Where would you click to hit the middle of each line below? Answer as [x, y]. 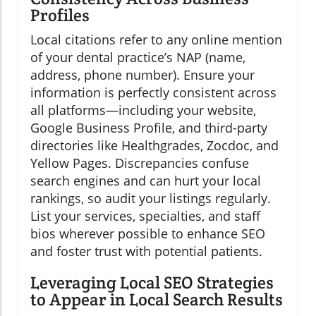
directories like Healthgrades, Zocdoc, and [154, 146]
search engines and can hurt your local [146, 181]
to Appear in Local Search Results [157, 300]
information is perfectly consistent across [153, 93]
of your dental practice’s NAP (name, [138, 57]
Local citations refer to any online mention [156, 40]
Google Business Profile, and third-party [149, 128]
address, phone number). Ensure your [142, 75]
